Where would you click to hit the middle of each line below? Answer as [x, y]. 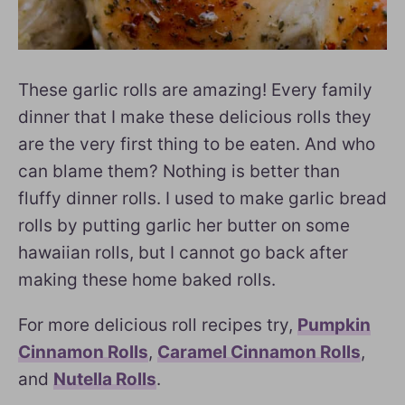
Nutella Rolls [105, 379]
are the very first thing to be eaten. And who [197, 144]
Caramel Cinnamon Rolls [259, 352]
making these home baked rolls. [147, 279]
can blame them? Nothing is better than [179, 171]
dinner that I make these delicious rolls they [195, 117]
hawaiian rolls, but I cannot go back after [183, 252]
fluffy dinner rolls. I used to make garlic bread [202, 198]
